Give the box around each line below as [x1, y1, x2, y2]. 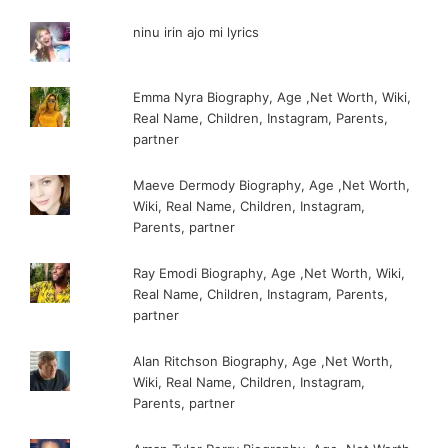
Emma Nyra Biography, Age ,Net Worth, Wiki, [133, 89, 412, 106]
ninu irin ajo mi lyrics [133, 24, 260, 41]
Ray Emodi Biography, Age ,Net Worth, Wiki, [133, 265, 406, 282]
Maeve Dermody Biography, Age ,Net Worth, [133, 177, 411, 194]
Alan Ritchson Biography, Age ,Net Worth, [133, 353, 394, 370]
